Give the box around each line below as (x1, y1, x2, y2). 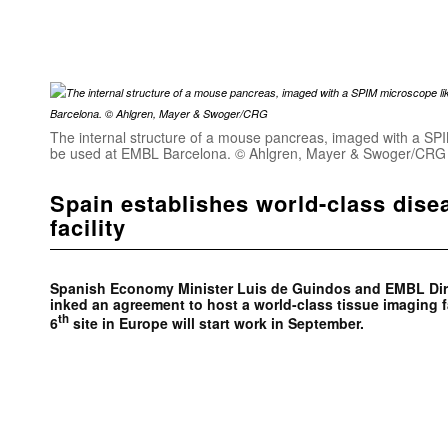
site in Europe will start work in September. (69, 312, 368, 333)
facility (50, 211, 126, 243)
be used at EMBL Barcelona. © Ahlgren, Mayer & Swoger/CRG (50, 143, 446, 163)
